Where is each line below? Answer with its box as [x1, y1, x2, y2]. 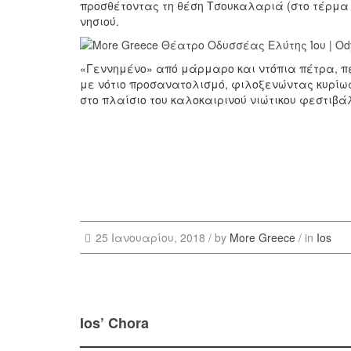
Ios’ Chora [80, 312, 149, 333]
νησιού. [80, 13, 119, 29]
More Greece [229, 229, 295, 245]
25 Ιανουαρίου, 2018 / [95, 229, 215, 245]
